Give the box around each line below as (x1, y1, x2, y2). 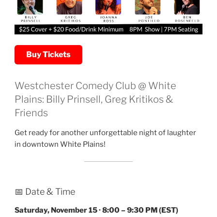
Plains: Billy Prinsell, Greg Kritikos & (15, 93, 173, 106)
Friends (15, 107, 48, 119)
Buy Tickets (26, 50, 71, 60)
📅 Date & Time (15, 186, 75, 197)
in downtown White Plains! (15, 140, 106, 149)
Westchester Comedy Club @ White (15, 80, 176, 92)
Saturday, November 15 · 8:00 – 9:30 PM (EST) (15, 205, 178, 215)
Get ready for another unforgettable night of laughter (15, 128, 196, 138)
